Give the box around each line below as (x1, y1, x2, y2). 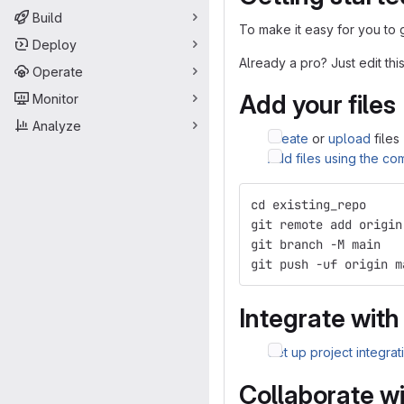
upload (328, 131, 371, 146)
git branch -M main (251, 236, 381, 252)
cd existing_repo (251, 197, 366, 213)
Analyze (32, 117, 81, 133)
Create (268, 131, 308, 146)
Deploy (32, 36, 77, 52)
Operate (32, 63, 83, 79)
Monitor (32, 90, 78, 106)
